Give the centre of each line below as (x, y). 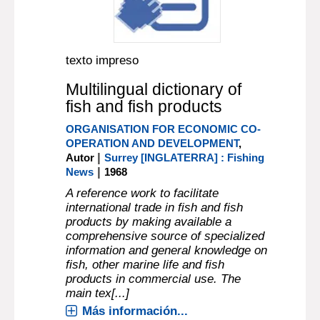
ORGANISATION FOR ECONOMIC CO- (164, 129)
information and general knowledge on (167, 250)
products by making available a (149, 222)
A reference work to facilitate (142, 193)
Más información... (135, 311)
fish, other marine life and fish (145, 265)
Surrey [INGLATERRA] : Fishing (185, 157)
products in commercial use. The (154, 279)
